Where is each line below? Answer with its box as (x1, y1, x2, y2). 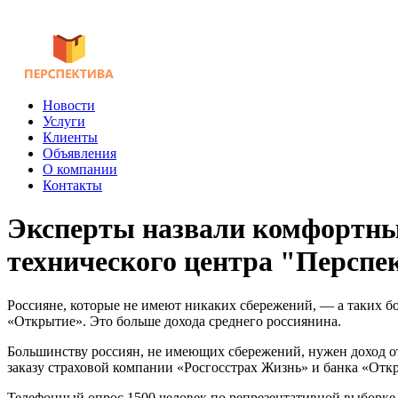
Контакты (43, 178, 102, 193)
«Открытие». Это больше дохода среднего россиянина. (7, 313, 341, 329)
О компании (43, 162, 117, 177)
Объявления (43, 146, 116, 161)
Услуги (43, 114, 85, 129)
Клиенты (43, 130, 98, 145)
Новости (43, 98, 95, 113)
